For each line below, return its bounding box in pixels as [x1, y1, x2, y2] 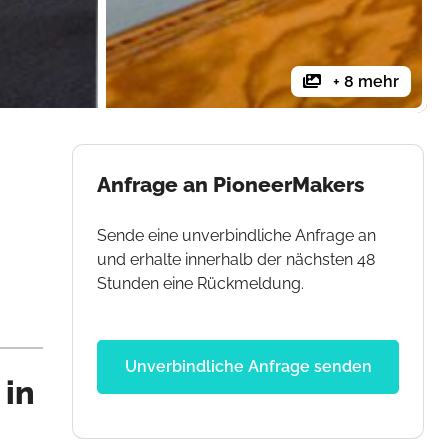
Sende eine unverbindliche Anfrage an [97, 226, 376, 246]
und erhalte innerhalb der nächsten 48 [97, 250, 375, 270]
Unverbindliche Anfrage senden [124, 357, 372, 377]
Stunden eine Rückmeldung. [97, 274, 304, 294]
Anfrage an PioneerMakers [97, 172, 364, 198]
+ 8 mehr [329, 72, 399, 92]
